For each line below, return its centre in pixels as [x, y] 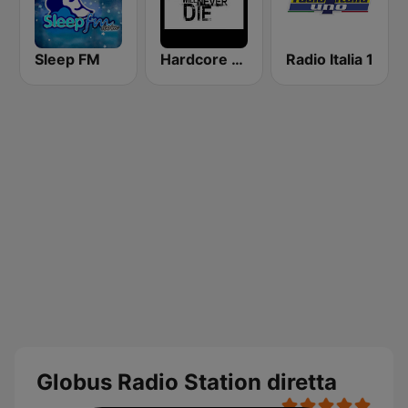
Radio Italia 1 [330, 59]
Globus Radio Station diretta [187, 382]
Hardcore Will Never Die [237, 59]
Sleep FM [67, 59]
